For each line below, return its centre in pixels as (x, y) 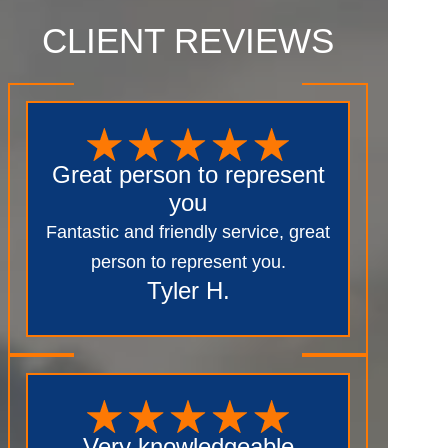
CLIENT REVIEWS (188, 40)
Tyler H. (188, 290)
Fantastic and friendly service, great (188, 231)
